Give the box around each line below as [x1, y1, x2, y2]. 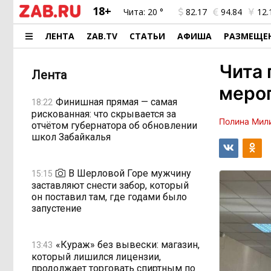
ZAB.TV [87, 30, 118, 42]
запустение [31, 203, 82, 214]
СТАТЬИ [129, 30, 166, 42]
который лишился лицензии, [31, 251, 161, 263]
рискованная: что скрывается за [31, 108, 176, 120]
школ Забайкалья [31, 131, 111, 143]
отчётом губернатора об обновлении [31, 120, 197, 131]
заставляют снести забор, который [31, 180, 189, 191]
